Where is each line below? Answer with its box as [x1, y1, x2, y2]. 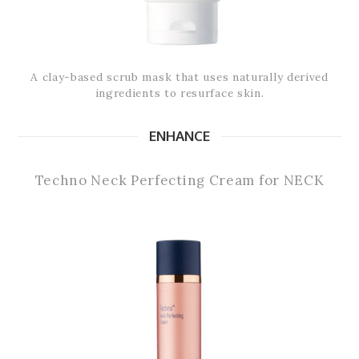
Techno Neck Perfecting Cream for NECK [34, 171, 325, 190]
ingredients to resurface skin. [95, 86, 264, 101]
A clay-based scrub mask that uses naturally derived [30, 70, 329, 85]
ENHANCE [149, 127, 210, 145]
